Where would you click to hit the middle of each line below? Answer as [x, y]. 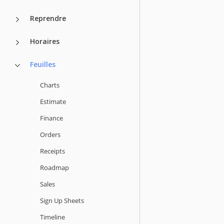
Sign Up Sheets [62, 200]
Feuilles [43, 64]
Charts [50, 85]
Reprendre [48, 18]
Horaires [45, 41]
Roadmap [54, 167]
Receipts [52, 151]
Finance [51, 118]
